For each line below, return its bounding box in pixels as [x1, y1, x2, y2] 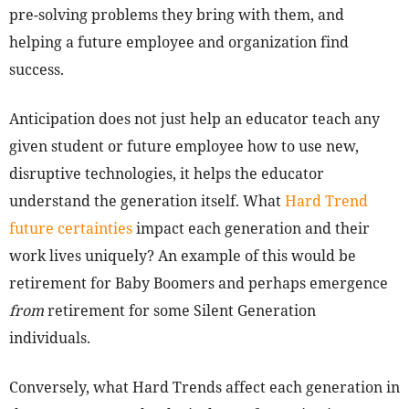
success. [9, 59, 64, 80]
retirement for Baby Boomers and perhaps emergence [9, 273, 388, 294]
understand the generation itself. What [9, 191, 285, 212]
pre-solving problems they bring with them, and [9, 5, 344, 26]
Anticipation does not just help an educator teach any [9, 109, 380, 130]
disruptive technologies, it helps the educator [9, 163, 324, 184]
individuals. [9, 328, 90, 349]
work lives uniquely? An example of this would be [9, 246, 356, 267]
